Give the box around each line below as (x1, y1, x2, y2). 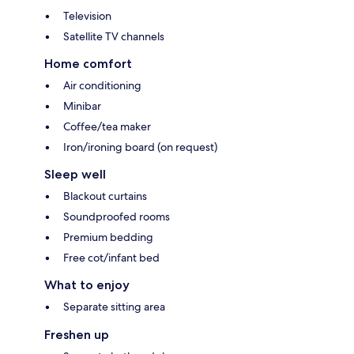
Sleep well (44, 166, 106, 182)
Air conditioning (63, 77, 141, 92)
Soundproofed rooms (63, 209, 170, 224)
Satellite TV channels (63, 28, 164, 43)
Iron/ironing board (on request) (63, 139, 217, 154)
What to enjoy (44, 277, 130, 292)
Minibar (63, 98, 101, 113)
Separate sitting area (63, 299, 165, 314)
